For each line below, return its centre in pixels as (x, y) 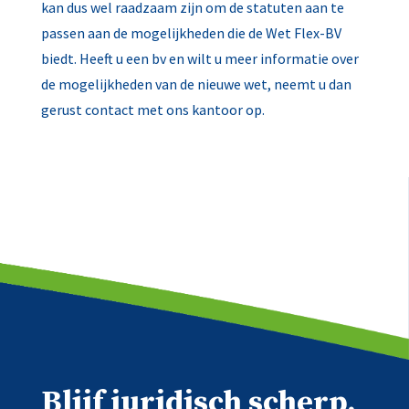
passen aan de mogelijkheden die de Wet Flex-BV (191, 33)
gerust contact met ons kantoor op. (152, 110)
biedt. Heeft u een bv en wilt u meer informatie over (199, 58)
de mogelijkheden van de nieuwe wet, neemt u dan (196, 84)
